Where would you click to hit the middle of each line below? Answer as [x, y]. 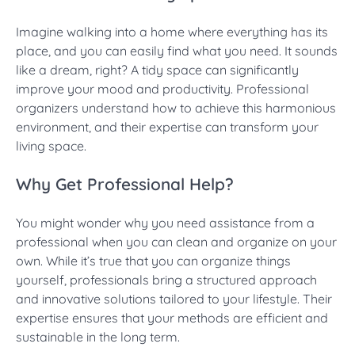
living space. [51, 146]
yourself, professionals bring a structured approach [166, 279]
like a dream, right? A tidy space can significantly [157, 70]
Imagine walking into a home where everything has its [172, 32]
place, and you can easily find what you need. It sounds [177, 51]
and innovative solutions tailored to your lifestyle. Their [174, 298]
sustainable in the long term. [98, 336]
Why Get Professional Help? [125, 184]
